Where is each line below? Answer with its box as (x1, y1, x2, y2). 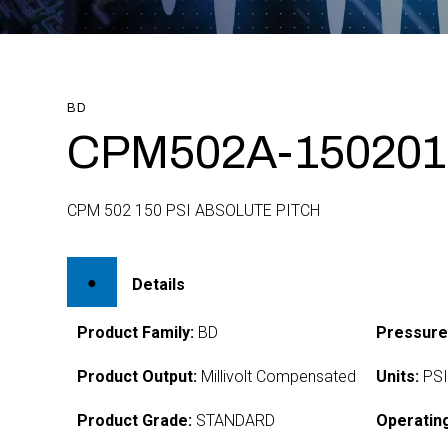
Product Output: (77, 367, 198, 386)
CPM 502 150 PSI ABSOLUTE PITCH (67, 201, 321, 220)
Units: (376, 367, 420, 386)
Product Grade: (77, 411, 193, 430)
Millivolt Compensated (197, 367, 357, 386)
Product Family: (77, 323, 195, 342)
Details (132, 274, 186, 294)
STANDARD (192, 411, 276, 430)
